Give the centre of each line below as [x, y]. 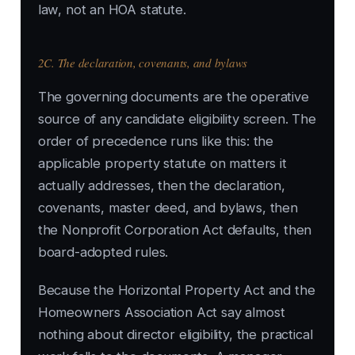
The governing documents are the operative [173, 97]
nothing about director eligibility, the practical [175, 335]
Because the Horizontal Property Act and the [176, 290]
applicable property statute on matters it [162, 164]
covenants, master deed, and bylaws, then [168, 208]
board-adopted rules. [103, 252]
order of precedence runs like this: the [156, 141]
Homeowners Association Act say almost [161, 313]
